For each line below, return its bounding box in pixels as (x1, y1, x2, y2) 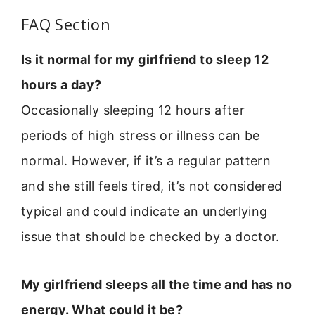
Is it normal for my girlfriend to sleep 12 (21, 51, 269, 67)
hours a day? (21, 77, 102, 92)
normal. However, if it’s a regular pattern (21, 153, 271, 168)
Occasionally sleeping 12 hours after (21, 102, 245, 117)
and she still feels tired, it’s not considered (21, 178, 283, 193)
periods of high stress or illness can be (21, 127, 260, 143)
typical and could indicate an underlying (21, 203, 268, 219)
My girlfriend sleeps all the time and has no (21, 277, 292, 292)
